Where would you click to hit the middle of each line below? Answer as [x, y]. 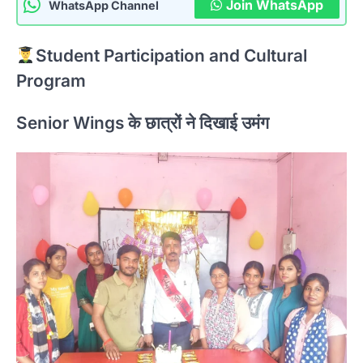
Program [51, 80]
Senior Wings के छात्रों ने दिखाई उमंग [143, 122]
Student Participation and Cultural [171, 55]
